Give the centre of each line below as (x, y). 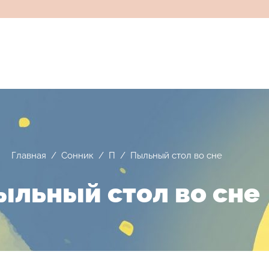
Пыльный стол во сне (176, 156)
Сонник (77, 156)
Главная (29, 156)
